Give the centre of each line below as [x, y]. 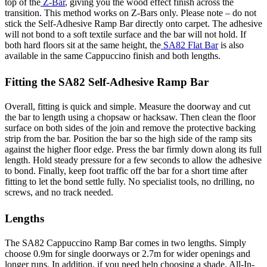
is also [231, 45]
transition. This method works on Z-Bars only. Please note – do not [131, 13]
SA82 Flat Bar [190, 45]
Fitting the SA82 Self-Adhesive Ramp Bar [107, 82]
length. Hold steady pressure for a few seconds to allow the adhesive [133, 160]
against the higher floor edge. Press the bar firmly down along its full [133, 149]
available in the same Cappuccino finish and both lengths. [113, 55]
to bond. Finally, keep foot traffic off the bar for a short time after [126, 170]
